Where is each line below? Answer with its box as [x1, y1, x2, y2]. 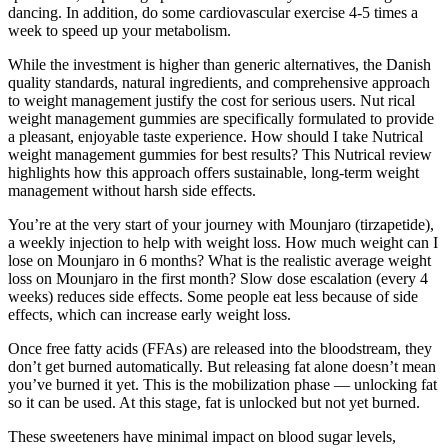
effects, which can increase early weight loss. [8, 306, 291, 324]
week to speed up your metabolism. [8, 22, 231, 40]
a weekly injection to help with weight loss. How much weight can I [8, 234, 438, 252]
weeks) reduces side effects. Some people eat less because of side [8, 288, 418, 306]
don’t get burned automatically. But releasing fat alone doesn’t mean [8, 358, 436, 376]
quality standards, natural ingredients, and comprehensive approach [8, 74, 430, 92]
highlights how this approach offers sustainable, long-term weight [8, 164, 419, 182]
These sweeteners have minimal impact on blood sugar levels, [8, 428, 396, 446]
